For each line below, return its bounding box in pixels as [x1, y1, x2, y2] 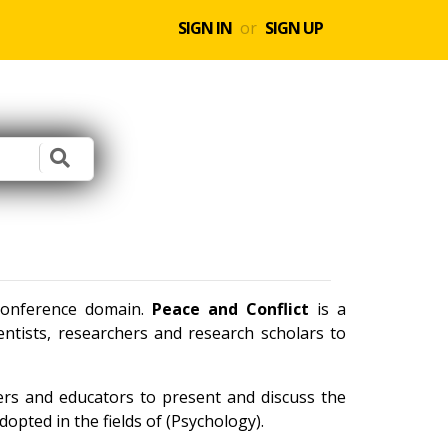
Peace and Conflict [151, 298, 309, 320]
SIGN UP [265, 17, 323, 39]
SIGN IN [178, 17, 232, 39]
